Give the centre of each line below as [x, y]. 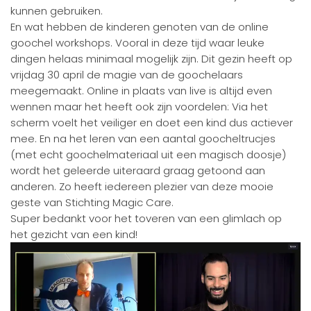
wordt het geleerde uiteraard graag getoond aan [138, 170]
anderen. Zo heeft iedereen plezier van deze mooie [142, 186]
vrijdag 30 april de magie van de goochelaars [127, 75]
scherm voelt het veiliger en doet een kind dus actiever [152, 123]
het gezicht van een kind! [74, 234]
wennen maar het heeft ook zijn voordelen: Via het [139, 107]
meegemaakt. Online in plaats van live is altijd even [141, 91]
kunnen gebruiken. [58, 11]
